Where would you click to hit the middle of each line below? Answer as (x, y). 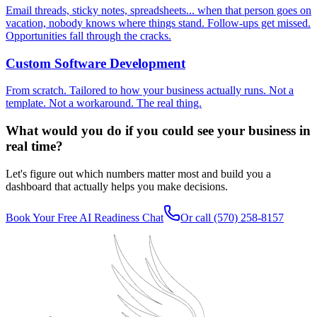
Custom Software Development (96, 63)
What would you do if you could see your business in (158, 130)
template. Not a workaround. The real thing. (104, 103)
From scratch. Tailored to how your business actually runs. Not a (150, 91)
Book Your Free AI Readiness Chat (85, 217)
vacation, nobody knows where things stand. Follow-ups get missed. (158, 23)
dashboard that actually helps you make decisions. (117, 186)
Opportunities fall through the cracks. (88, 35)
